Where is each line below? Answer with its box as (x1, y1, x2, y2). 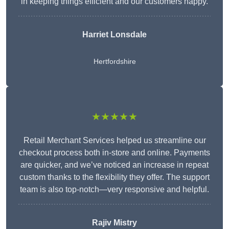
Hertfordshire (93, 57, 136, 66)
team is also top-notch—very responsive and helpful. (20, 185, 209, 194)
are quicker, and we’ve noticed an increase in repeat (20, 161, 209, 170)
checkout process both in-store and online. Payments (19, 148, 210, 157)
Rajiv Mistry (92, 218, 137, 227)
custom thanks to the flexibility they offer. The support (19, 173, 210, 182)
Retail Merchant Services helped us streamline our (23, 136, 206, 145)
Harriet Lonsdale (82, 30, 147, 39)
